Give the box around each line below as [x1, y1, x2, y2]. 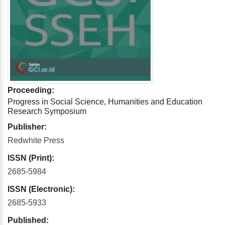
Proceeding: [8, 86, 54, 95]
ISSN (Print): [8, 154, 54, 163]
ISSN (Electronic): [8, 185, 75, 194]
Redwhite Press [8, 136, 64, 145]
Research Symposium [8, 107, 86, 116]
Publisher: [8, 123, 47, 132]
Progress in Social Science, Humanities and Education [8, 97, 202, 106]
